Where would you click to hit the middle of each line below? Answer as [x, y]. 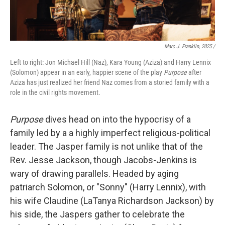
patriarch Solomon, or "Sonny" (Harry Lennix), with [108, 187]
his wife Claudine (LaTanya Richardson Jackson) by [112, 201]
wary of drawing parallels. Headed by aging [94, 174]
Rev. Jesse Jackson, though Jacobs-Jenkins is [103, 160]
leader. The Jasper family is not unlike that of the [106, 146]
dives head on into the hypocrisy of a [117, 119]
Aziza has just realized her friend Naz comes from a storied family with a [110, 82]
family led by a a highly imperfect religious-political [110, 133]
